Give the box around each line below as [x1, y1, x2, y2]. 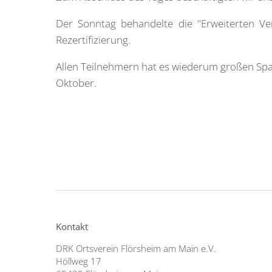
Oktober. [56, 76, 97, 90]
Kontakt [56, 220, 88, 233]
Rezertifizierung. [56, 33, 131, 47]
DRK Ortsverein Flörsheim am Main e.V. [56, 242, 216, 254]
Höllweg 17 [56, 255, 101, 267]
